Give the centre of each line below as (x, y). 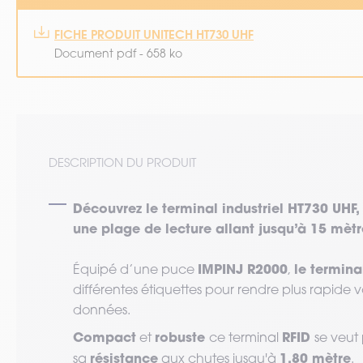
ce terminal (246, 337)
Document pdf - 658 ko (118, 53)
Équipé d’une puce (135, 269)
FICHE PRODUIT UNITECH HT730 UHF (154, 34)
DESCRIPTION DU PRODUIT (122, 162)
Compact (105, 337)
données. (102, 310)
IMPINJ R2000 (243, 269)
